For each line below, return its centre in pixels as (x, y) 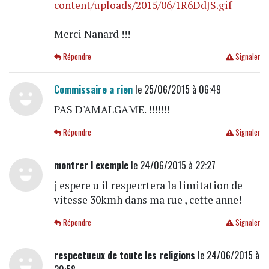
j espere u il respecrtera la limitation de (148, 185)
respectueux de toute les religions (124, 255)
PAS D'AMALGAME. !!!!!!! (111, 109)
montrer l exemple (91, 165)
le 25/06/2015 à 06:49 (177, 89)
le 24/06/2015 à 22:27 (172, 165)
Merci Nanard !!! (92, 34)
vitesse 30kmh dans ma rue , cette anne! (147, 199)
